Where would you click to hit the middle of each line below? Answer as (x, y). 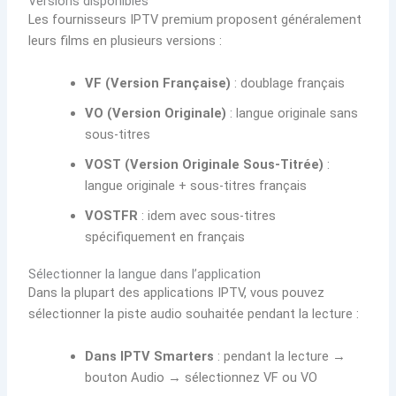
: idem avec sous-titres (207, 215)
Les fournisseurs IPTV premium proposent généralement (195, 20)
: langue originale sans (293, 113)
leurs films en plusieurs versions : (126, 41)
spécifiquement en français (165, 236)
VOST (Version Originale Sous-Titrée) (205, 164)
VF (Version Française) (158, 83)
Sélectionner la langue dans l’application (145, 274)
